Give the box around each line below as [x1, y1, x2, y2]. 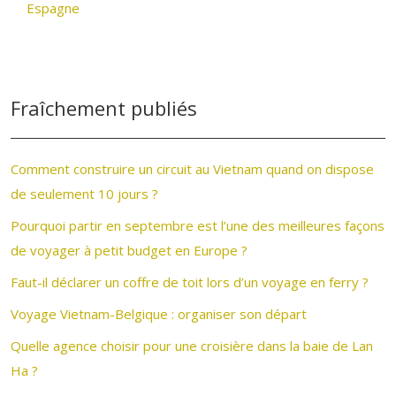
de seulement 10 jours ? [11, 185, 158, 202]
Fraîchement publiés [11, 95, 197, 121]
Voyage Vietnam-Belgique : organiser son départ [11, 305, 307, 323]
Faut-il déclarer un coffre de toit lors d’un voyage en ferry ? [11, 273, 369, 291]
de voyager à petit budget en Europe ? [11, 241, 247, 259]
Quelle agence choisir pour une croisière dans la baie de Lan [11, 337, 373, 354]
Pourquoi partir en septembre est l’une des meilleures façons [11, 217, 385, 234]
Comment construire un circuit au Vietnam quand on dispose [11, 160, 374, 178]
